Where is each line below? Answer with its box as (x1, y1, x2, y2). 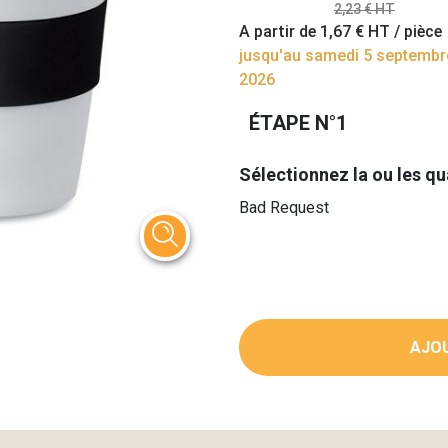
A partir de (239, 22, 320, 41)
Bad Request (239, 198, 329, 217)
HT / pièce (364, 22, 442, 41)
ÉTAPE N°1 (249, 111, 347, 135)
